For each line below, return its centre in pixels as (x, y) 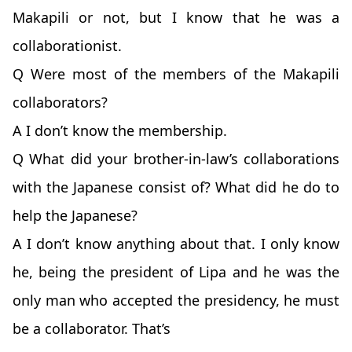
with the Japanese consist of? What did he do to (176, 187)
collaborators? (60, 103)
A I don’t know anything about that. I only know (176, 244)
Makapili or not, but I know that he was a (176, 18)
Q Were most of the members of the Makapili (176, 74)
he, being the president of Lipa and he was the (176, 272)
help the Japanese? (75, 216)
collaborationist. (67, 46)
